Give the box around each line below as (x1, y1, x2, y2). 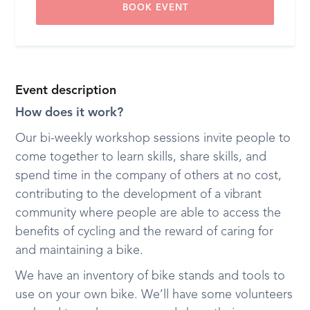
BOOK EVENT (122, 3, 188, 12)
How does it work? (15, 107, 124, 119)
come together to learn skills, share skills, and (15, 151, 267, 163)
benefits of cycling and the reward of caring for (15, 226, 274, 238)
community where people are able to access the (15, 207, 282, 219)
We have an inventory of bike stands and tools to (15, 270, 286, 282)
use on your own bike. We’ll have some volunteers (15, 289, 293, 301)
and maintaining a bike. (15, 244, 144, 257)
